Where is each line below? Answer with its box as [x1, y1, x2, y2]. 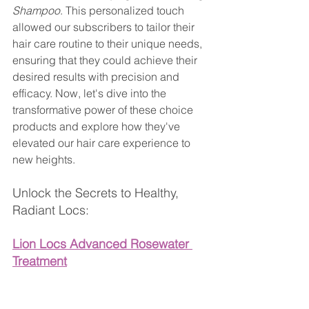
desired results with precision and [12, 70, 182, 84]
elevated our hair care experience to [12, 136, 193, 150]
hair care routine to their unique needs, [12, 37, 205, 51]
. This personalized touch [60, 3, 187, 18]
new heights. [12, 152, 75, 167]
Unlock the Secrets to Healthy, [12, 185, 182, 201]
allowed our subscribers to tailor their [12, 20, 197, 34]
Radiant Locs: [12, 202, 89, 219]
